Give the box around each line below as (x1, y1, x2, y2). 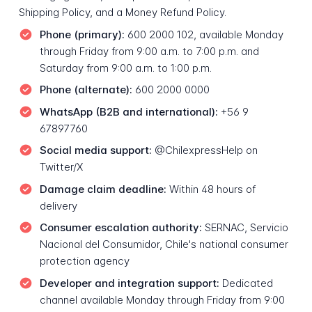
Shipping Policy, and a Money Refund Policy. (18, 6, 226, 19)
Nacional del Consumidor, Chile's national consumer (39, 237, 288, 251)
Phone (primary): (39, 27, 125, 41)
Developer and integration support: (39, 276, 219, 290)
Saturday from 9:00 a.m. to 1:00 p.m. (39, 61, 212, 75)
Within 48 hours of (166, 182, 256, 196)
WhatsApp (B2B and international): (39, 104, 218, 118)
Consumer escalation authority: (39, 221, 202, 235)
